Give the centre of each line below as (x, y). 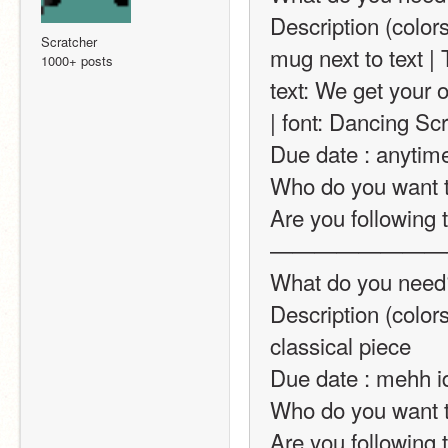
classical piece (340, 344)
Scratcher (69, 41)
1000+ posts (77, 60)
